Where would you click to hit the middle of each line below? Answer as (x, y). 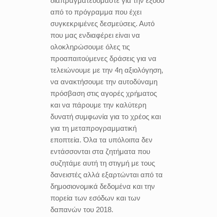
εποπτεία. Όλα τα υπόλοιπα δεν (101, 140)
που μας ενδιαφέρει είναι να (95, 35)
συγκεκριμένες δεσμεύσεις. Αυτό (102, 23)
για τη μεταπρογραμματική (93, 128)
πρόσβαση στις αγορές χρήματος (104, 93)
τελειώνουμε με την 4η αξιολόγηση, (107, 70)
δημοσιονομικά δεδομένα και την (103, 186)
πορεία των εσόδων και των (95, 198)
